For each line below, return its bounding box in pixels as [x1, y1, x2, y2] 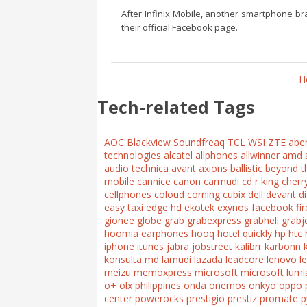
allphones [195, 149, 238, 162]
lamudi [162, 253, 191, 267]
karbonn [265, 240, 301, 254]
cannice [137, 175, 171, 188]
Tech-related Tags [97, 95, 255, 119]
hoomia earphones [104, 227, 188, 241]
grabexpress [187, 214, 241, 228]
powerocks [135, 292, 184, 306]
